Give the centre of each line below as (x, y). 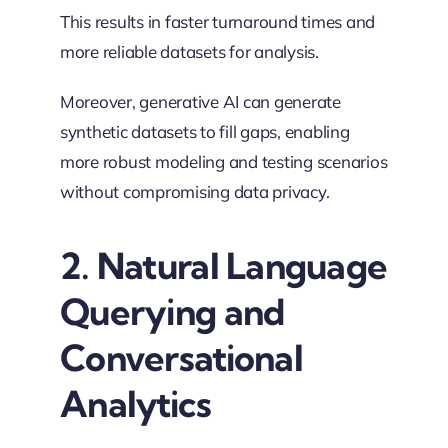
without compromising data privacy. (194, 191)
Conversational (181, 357)
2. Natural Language (223, 265)
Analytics (135, 403)
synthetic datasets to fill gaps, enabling (204, 131)
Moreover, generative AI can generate (200, 101)
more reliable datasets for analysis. (189, 51)
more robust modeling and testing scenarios (223, 161)
